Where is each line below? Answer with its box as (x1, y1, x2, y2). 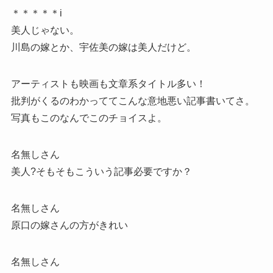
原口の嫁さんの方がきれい (10, 219, 128, 230)
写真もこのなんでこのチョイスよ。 (10, 112, 167, 123)
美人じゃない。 (10, 24, 79, 35)
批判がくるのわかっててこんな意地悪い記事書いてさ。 (10, 95, 255, 106)
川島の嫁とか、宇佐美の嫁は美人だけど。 (10, 41, 196, 52)
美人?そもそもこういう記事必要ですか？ (10, 166, 192, 177)
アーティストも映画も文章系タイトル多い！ (10, 78, 206, 89)
